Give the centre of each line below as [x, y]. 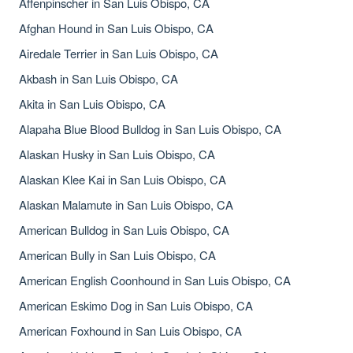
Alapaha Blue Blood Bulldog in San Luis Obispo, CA [150, 129]
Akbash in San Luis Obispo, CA [98, 78]
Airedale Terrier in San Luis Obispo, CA [119, 53]
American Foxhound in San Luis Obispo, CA [130, 331]
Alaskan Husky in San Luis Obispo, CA [117, 154]
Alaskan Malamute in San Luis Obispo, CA [126, 204]
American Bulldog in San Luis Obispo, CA [124, 230]
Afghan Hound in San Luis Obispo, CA [116, 28]
